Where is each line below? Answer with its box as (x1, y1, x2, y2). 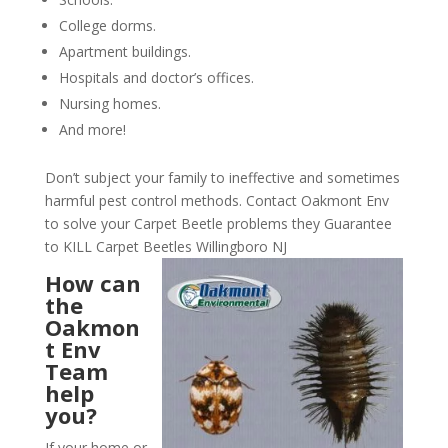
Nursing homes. (58, 94, 161, 114)
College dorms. (58, 16, 156, 36)
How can (44, 268, 141, 299)
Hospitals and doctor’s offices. (58, 68, 254, 88)
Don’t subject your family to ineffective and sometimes (44, 168, 400, 188)
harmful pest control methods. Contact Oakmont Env (44, 191, 389, 211)
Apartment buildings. (58, 42, 191, 62)
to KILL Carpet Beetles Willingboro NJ (44, 237, 287, 257)
